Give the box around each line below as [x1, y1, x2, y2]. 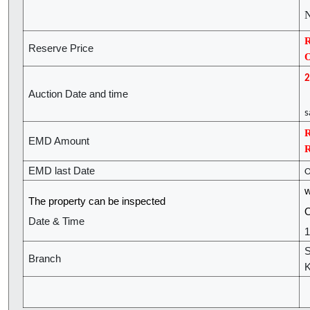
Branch [28, 253, 61, 265]
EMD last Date [28, 165, 95, 177]
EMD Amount [28, 136, 89, 147]
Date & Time [28, 216, 84, 228]
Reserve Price [28, 43, 93, 55]
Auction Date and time [28, 89, 128, 100]
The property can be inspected [28, 196, 165, 208]
